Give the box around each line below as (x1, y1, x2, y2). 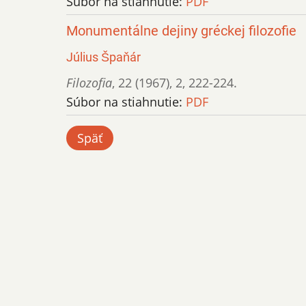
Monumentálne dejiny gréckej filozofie (66, 23, 296, 39)
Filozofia (66, 74, 112, 91)
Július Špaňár (66, 49, 141, 64)
